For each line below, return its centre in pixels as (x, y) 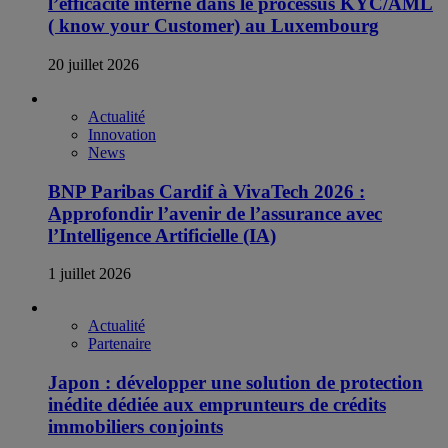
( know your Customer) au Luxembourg (213, 26)
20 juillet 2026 (93, 64)
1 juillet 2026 (89, 274)
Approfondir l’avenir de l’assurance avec (215, 213)
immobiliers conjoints (135, 427)
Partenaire (119, 344)
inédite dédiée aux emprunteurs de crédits (217, 405)
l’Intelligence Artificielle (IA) (162, 235)
